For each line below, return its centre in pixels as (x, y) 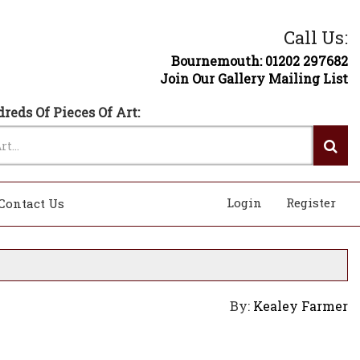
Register (311, 202)
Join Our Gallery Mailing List (254, 78)
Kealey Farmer (301, 306)
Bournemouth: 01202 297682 (260, 61)
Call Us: (316, 37)
